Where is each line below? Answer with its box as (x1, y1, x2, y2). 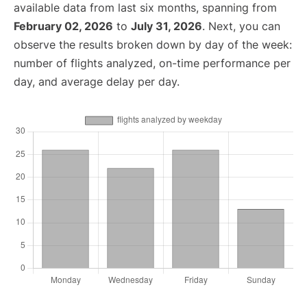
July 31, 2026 (131, 19, 202, 33)
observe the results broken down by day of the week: (14, 38, 292, 51)
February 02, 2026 (14, 19, 113, 33)
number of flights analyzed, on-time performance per (14, 56, 291, 70)
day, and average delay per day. (14, 75, 180, 88)
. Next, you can (202, 19, 280, 33)
